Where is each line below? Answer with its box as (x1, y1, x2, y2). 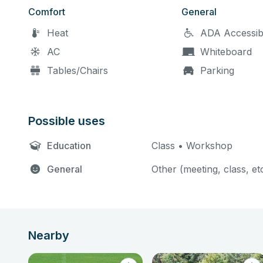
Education (47, 140, 91, 151)
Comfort (28, 6, 65, 18)
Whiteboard (200, 46, 252, 58)
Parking (200, 65, 235, 76)
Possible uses (28, 114, 105, 128)
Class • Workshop (151, 140, 232, 151)
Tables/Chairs (47, 65, 108, 76)
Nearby (28, 228, 69, 242)
